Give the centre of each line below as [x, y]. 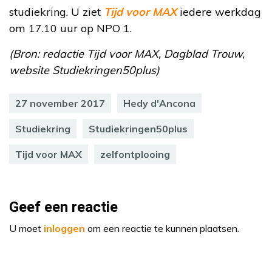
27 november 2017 [60, 103]
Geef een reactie [63, 207]
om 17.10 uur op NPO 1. [70, 28]
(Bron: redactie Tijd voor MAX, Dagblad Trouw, [127, 53]
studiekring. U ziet [56, 12]
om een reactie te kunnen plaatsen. [162, 228]
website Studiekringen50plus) [84, 70]
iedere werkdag [220, 12]
